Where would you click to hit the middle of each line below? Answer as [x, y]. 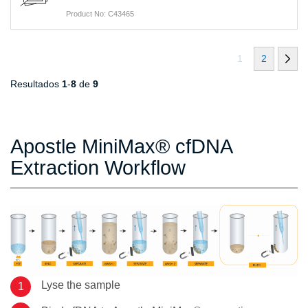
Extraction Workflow [98, 167]
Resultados [36, 84]
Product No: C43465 [100, 13]
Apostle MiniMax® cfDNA [121, 146]
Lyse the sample [81, 285]
